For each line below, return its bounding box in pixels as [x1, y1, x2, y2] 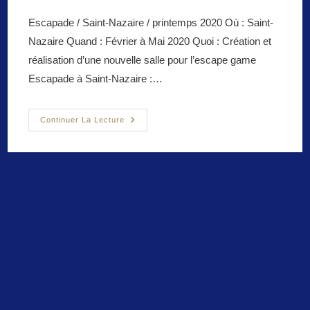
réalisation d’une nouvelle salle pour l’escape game [28, 53, 257, 66]
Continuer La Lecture [40, 115, 125, 124]
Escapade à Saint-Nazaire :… [28, 72, 163, 84]
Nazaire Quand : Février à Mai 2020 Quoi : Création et [28, 35, 272, 47]
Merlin [124, 124, 156, 136]
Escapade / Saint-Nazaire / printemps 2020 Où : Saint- [28, 16, 274, 28]
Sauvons [124, 114, 167, 126]
